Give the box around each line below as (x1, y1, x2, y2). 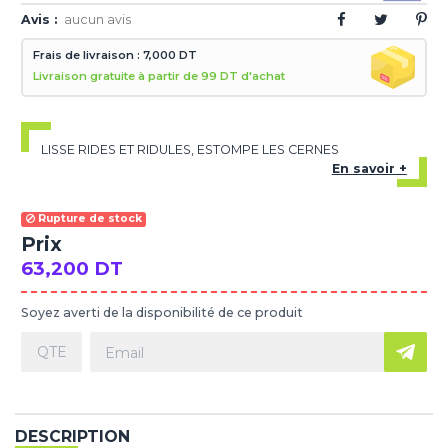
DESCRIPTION (15, 426, 130, 446)
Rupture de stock (34, 212, 142, 226)
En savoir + (331, 160, 407, 176)
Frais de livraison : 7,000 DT (33, 47, 198, 62)
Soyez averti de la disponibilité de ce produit (21, 305, 304, 321)
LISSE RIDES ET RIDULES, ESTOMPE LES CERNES (41, 141, 340, 157)
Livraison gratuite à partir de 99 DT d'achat (33, 68, 286, 83)
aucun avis (63, 12, 131, 28)
